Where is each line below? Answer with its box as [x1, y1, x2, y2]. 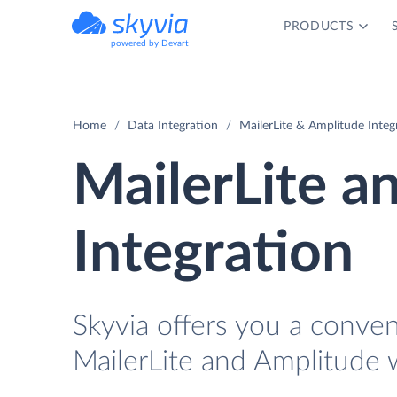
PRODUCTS [283, 20, 354, 33]
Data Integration [128, 120, 218, 132]
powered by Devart [111, 39, 189, 48]
